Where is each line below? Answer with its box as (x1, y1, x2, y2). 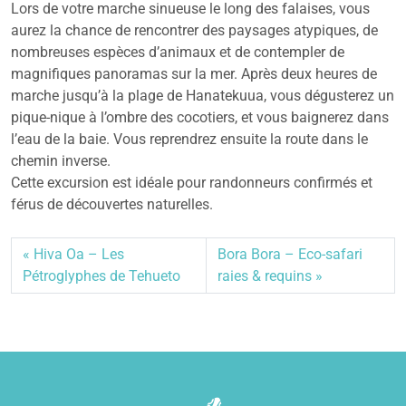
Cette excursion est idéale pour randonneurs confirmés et (11, 174, 372, 191)
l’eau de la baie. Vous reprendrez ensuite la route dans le (11, 130, 368, 148)
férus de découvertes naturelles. (11, 196, 213, 213)
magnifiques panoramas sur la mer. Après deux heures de (11, 65, 377, 82)
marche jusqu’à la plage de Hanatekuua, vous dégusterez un (11, 87, 394, 104)
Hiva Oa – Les (34, 246, 124, 263)
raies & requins (217, 267, 312, 285)
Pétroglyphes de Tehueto (23, 267, 180, 285)
